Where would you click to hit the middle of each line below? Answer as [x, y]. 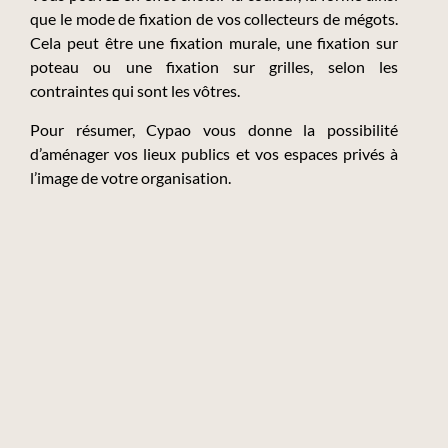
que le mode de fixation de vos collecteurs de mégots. [214, 19]
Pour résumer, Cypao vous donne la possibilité [214, 129]
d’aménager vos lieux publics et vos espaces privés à [214, 153]
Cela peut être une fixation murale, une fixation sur [214, 43]
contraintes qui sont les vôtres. [135, 91]
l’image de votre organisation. [130, 177]
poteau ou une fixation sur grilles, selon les [214, 67]
